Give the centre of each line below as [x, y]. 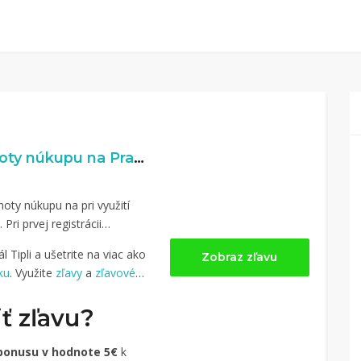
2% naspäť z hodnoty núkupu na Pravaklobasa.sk [139, 158]
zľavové [115, 273]
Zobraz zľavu [240, 257]
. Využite [33, 273]
